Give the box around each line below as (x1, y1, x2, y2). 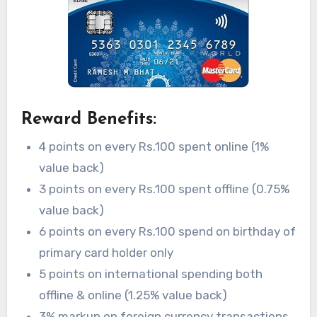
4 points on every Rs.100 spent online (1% (39, 139, 270, 154)
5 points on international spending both (39, 266, 263, 281)
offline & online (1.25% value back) (39, 287, 228, 302)
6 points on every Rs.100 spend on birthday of (39, 224, 296, 238)
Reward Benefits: (21, 111, 156, 129)
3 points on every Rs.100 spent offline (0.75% (39, 181, 290, 196)
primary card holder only (39, 245, 174, 260)
